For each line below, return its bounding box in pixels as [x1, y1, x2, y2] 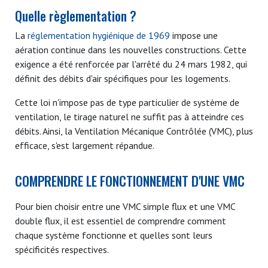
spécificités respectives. [15, 243, 109, 255]
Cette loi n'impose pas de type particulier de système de [15, 96, 239, 108]
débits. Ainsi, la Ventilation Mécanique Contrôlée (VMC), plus [15, 125, 253, 137]
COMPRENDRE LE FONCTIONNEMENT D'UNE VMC [15, 171, 245, 190]
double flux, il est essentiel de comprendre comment [15, 215, 226, 227]
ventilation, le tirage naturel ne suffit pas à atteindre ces [15, 111, 244, 123]
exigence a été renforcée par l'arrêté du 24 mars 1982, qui [15, 58, 247, 70]
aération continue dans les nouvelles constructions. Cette [15, 44, 246, 56]
